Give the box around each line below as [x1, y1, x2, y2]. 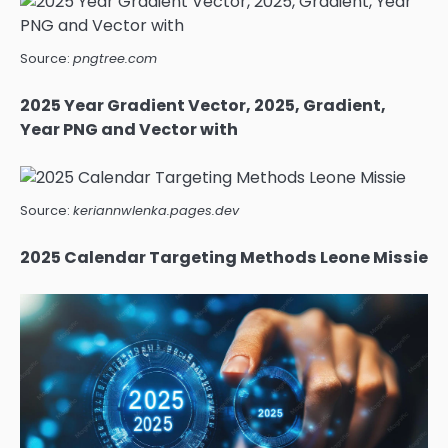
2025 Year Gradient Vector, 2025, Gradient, [20, 93, 386, 117]
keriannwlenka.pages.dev [73, 201, 239, 219]
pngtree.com [73, 49, 157, 67]
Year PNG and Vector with [20, 117, 238, 141]
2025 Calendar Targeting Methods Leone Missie [20, 245, 428, 269]
